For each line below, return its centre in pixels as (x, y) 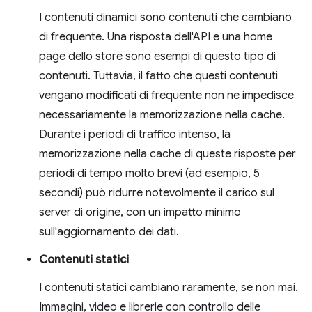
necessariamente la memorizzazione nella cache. (162, 115)
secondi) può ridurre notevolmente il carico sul (157, 193)
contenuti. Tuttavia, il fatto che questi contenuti (158, 76)
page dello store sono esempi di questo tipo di (157, 56)
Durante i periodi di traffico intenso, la (135, 134)
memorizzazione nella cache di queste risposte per (167, 154)
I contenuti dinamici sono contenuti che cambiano (165, 17)
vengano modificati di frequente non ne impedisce (166, 95)
